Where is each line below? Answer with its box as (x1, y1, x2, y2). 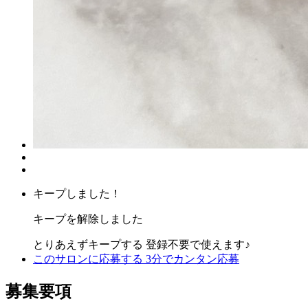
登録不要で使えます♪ (146, 239, 250, 251)
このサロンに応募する (33, 253, 146, 265)
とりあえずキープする (33, 239, 146, 251)
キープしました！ (33, 188, 121, 200)
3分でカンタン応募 (146, 253, 239, 265)
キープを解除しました (33, 213, 143, 225)
